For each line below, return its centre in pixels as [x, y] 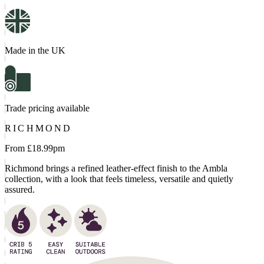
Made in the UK [35, 51]
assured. [20, 190]
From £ [18, 148]
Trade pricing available [47, 108]
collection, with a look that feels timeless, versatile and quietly [119, 179]
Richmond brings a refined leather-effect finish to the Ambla [116, 169]
